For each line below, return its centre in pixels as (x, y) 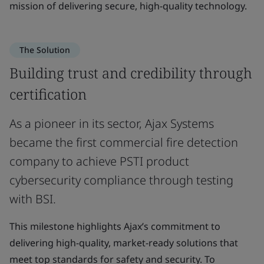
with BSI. (33, 199)
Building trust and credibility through (131, 73)
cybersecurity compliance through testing (121, 180)
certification (48, 94)
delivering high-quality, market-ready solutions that (124, 243)
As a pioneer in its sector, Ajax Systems (112, 123)
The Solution (45, 50)
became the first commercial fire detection (124, 142)
